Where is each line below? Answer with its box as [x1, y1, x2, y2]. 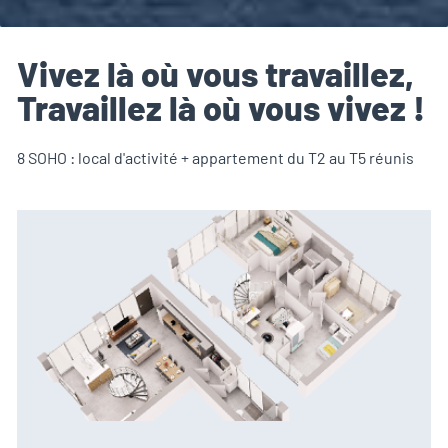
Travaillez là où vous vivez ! [17, 87, 425, 129]
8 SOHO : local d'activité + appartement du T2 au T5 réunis [17, 147, 414, 167]
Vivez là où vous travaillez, [17, 53, 414, 95]
